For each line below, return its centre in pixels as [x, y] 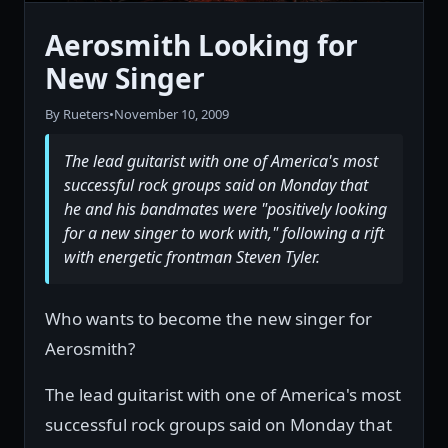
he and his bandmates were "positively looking [225, 209]
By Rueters [77, 114]
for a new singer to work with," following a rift [224, 233]
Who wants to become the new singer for [208, 319]
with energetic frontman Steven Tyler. [192, 257]
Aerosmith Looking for [201, 45]
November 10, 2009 [171, 114]
